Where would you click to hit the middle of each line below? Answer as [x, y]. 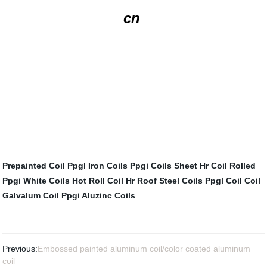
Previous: [20, 248]
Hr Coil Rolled [228, 165]
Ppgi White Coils [36, 180]
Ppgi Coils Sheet [164, 165]
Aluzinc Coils [109, 195]
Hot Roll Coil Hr [104, 180]
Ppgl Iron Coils [98, 165]
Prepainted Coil [34, 165]
